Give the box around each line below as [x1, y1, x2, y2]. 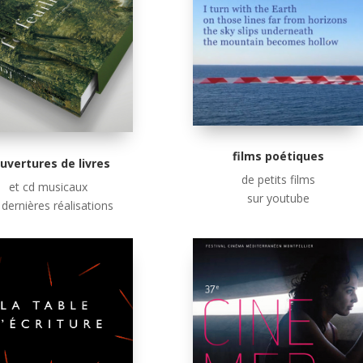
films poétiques [232, 147, 324, 164]
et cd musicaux [9, 179, 88, 195]
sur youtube [246, 190, 310, 206]
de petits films [241, 171, 315, 187]
